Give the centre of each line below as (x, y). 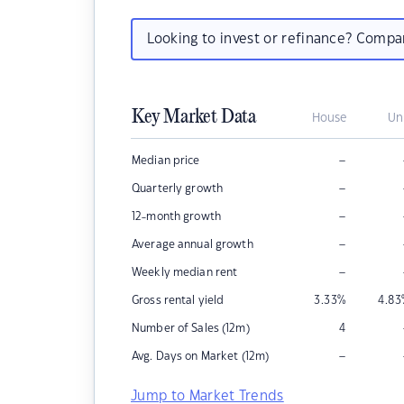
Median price (166, 161)
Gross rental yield (178, 300)
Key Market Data (194, 117)
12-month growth (176, 216)
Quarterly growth (178, 188)
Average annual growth (193, 244)
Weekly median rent (185, 272)
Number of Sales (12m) (191, 328)
